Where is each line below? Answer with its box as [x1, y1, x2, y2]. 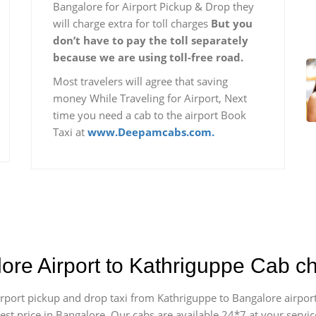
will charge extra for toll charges [53, 16, 211, 30]
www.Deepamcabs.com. [87, 125, 214, 139]
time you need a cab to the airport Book [53, 108, 246, 122]
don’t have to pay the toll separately [53, 33, 248, 47]
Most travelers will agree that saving [53, 74, 228, 88]
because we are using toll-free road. [53, 50, 243, 64]
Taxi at [53, 125, 87, 139]
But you [211, 16, 253, 30]
